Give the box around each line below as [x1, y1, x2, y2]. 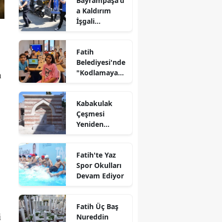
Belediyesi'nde [76, 57, 126, 67]
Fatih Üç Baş [76, 201, 119, 211]
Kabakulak [76, 98, 113, 108]
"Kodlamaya [76, 67, 118, 77]
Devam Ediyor [76, 170, 124, 180]
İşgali [76, 16, 95, 26]
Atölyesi [76, 88, 105, 98]
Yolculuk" [76, 78, 110, 88]
